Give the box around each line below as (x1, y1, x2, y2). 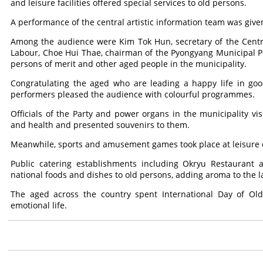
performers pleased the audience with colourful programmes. (11, 89, 255, 100)
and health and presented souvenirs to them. (11, 119, 190, 130)
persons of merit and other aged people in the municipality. (11, 58, 247, 69)
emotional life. (11, 200, 68, 211)
